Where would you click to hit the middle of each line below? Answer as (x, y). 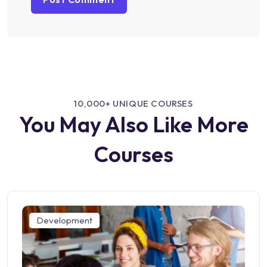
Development (64, 221)
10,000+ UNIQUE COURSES (133, 104)
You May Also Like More (133, 125)
